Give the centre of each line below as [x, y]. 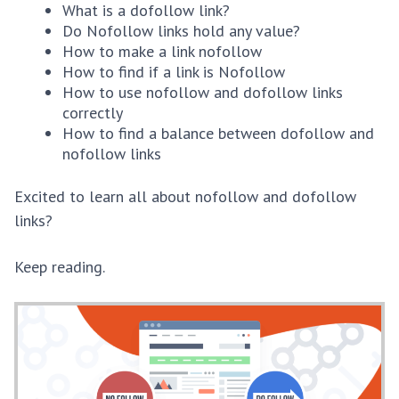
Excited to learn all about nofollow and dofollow [185, 197]
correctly [93, 112]
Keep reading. [60, 267]
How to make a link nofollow [162, 51]
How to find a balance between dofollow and [218, 133]
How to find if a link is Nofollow [174, 71]
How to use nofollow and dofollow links [203, 92]
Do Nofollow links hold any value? [181, 30]
